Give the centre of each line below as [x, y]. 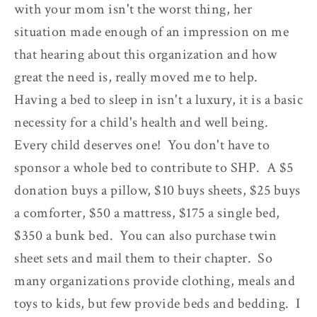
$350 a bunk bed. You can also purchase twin [145, 235]
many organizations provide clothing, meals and [155, 281]
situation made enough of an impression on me [151, 31]
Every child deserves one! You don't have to [142, 145]
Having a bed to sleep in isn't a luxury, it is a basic [158, 99]
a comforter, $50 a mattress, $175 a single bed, [147, 213]
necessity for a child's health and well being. [143, 122]
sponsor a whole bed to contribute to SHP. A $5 [154, 167]
